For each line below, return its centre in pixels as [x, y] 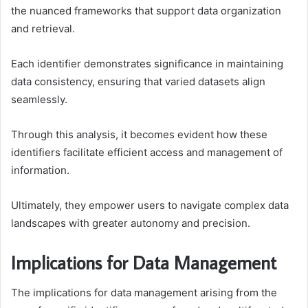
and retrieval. [43, 28]
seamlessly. [39, 99]
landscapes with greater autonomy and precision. [131, 223]
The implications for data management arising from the [144, 293]
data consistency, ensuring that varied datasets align [138, 81]
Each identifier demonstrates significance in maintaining [147, 63]
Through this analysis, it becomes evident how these [139, 134]
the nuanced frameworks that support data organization [146, 10]
